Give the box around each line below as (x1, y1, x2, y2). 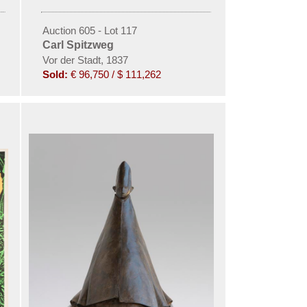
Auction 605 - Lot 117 (42, 24, 137, 36)
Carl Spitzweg (42, 38, 114, 51)
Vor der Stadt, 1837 (42, 53, 128, 66)
